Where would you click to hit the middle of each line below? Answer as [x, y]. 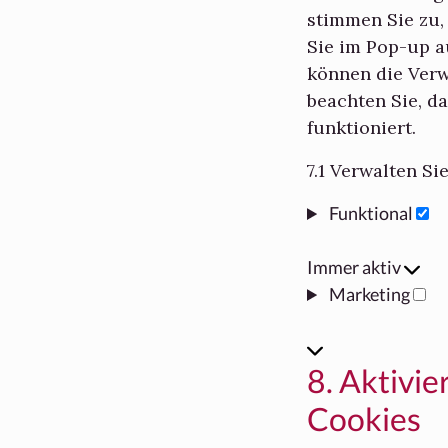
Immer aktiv [355, 267]
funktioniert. [361, 127]
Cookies [364, 418]
